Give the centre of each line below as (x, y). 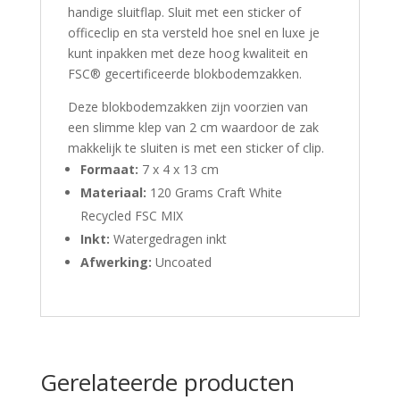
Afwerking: (116, 262)
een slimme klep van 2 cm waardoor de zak (193, 127)
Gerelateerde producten (167, 382)
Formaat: (109, 169)
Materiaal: (113, 192)
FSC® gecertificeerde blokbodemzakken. (184, 73)
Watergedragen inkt (168, 238)
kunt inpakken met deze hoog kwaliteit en (187, 53)
